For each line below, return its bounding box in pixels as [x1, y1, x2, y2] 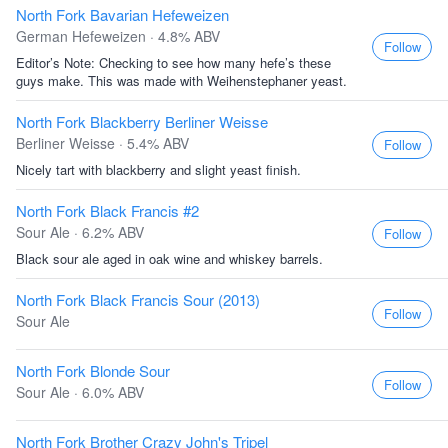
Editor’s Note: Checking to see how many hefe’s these [16, 53, 331, 72]
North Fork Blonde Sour [16, 360, 170, 381]
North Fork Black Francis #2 [16, 200, 199, 221]
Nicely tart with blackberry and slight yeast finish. [16, 160, 301, 179]
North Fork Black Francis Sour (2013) [16, 289, 260, 310]
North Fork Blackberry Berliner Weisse [16, 111, 268, 132]
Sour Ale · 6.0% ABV [16, 382, 144, 402]
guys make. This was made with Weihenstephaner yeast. [16, 71, 347, 90]
